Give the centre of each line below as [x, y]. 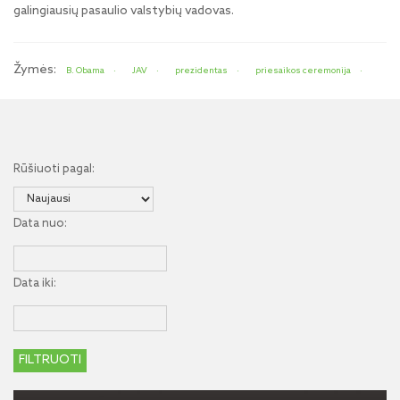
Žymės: [35, 70]
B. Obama [85, 71]
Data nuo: [40, 224]
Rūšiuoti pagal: [54, 169]
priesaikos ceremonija [303, 71]
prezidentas [201, 71]
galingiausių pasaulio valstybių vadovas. [124, 11]
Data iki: [35, 283]
